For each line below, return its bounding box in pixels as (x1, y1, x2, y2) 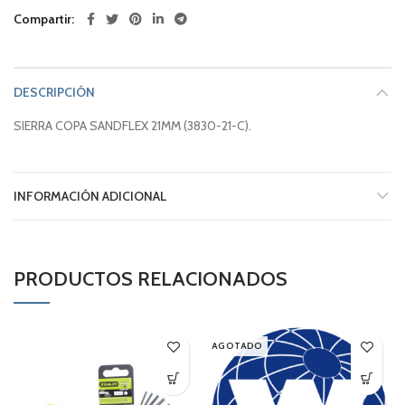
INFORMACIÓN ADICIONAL (14, 187, 166, 204)
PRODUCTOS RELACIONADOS (14, 266, 287, 291)
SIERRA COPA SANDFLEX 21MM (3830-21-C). (14, 117, 251, 134)
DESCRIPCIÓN (14, 83, 95, 100)
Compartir (14, 10, 71, 27)
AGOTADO (212, 339, 263, 352)
